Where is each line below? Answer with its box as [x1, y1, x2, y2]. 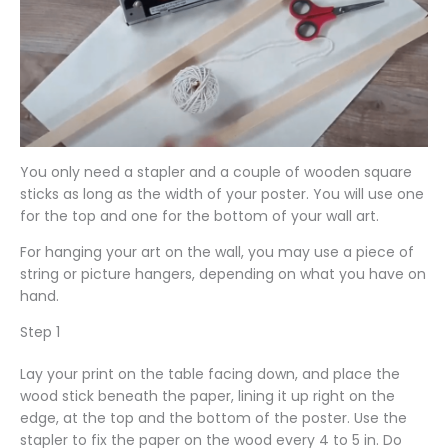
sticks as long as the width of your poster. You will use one [20, 184, 424, 204]
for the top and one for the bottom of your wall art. [20, 206, 379, 226]
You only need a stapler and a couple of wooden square [20, 162, 412, 182]
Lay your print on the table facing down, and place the [20, 364, 400, 384]
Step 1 [20, 322, 60, 342]
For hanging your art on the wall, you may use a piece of [20, 242, 414, 262]
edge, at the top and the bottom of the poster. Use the [20, 408, 407, 428]
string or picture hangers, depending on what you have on [20, 264, 426, 284]
